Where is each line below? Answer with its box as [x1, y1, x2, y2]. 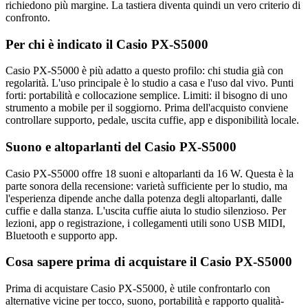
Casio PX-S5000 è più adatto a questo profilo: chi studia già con [5, 65, 283, 77]
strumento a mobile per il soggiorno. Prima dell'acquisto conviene [5, 102, 288, 114]
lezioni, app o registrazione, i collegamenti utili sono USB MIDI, [5, 217, 285, 229]
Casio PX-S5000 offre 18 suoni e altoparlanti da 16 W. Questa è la [5, 167, 294, 179]
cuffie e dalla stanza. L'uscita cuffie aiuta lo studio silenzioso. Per [5, 204, 286, 217]
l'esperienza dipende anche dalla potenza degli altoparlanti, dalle [5, 192, 282, 204]
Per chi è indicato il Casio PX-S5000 [5, 36, 208, 52]
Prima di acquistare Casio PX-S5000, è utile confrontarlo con [5, 283, 270, 295]
